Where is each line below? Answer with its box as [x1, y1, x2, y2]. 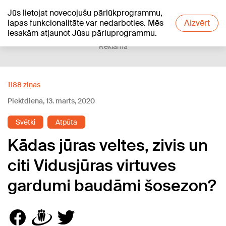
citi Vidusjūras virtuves [8, 155, 176, 176]
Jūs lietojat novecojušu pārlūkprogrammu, [8, 8, 162, 18]
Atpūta [55, 118, 77, 127]
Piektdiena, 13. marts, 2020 [8, 96, 95, 105]
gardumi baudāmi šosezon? [8, 175, 216, 196]
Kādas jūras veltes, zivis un [8, 135, 208, 156]
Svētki [16, 118, 35, 127]
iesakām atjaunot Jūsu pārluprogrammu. [8, 28, 157, 38]
